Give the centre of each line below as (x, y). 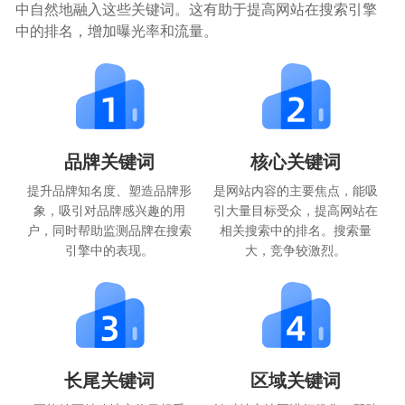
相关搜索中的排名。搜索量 (296, 230)
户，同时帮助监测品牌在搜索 (109, 230)
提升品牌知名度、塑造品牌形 (109, 190)
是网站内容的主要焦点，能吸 (296, 190)
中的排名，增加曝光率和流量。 (117, 31)
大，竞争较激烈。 (296, 250)
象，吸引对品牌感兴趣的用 (109, 210)
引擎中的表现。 (109, 250)
